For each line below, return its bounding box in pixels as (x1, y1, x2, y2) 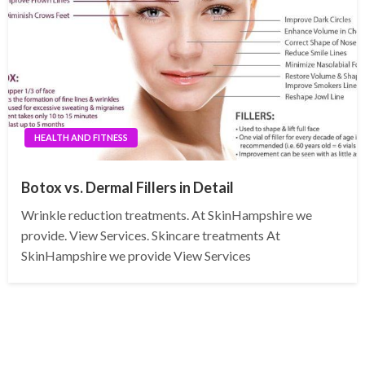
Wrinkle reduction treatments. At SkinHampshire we (21, 207, 312, 223)
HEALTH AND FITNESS (34, 132, 128, 143)
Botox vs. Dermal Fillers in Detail (21, 178, 234, 197)
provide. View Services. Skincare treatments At (21, 227, 280, 244)
